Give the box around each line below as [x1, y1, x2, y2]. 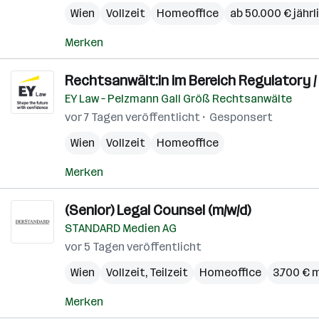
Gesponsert [209, 110, 273, 124]
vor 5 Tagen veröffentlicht [65, 240, 202, 253]
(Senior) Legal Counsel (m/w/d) [65, 202, 251, 219]
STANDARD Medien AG [65, 221, 177, 235]
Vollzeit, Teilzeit [106, 266, 188, 279]
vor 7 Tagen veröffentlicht [65, 110, 200, 124]
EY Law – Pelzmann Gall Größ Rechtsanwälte [65, 92, 292, 105]
